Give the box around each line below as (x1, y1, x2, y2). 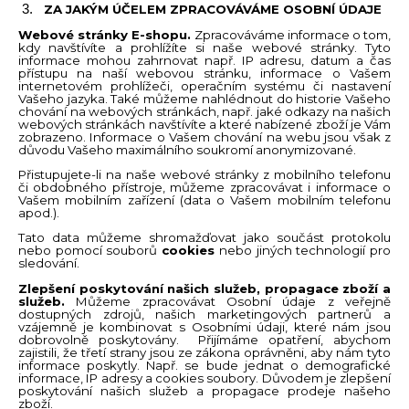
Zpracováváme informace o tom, (194, 26, 391, 42)
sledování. (18, 256, 79, 271)
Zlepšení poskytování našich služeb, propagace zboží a (18, 280, 391, 296)
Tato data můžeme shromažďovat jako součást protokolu (18, 230, 391, 246)
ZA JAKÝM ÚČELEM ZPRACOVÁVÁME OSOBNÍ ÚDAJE (44, 2, 383, 17)
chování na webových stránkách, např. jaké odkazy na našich (18, 103, 391, 119)
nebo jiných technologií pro (219, 243, 392, 258)
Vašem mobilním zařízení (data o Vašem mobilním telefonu (18, 192, 391, 207)
